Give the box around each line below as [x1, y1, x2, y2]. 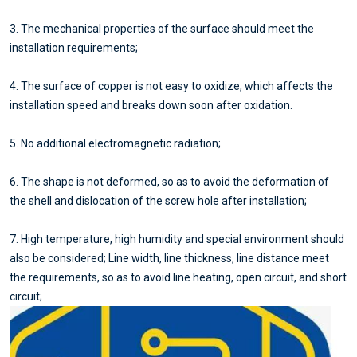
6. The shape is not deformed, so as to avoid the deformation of [10, 175, 329, 189]
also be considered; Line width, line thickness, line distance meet [10, 252, 329, 265]
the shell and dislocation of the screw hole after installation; [10, 194, 307, 208]
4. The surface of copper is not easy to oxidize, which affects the [10, 80, 333, 93]
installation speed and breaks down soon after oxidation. [10, 99, 292, 112]
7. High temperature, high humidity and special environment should [10, 233, 344, 246]
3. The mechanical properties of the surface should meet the [10, 22, 314, 36]
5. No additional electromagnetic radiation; [10, 137, 221, 151]
